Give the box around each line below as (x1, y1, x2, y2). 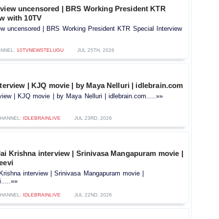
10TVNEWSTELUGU (16, 47, 64, 53)
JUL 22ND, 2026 (74, 192, 112, 198)
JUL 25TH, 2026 (77, 47, 114, 53)
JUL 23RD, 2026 (74, 115, 112, 121)
